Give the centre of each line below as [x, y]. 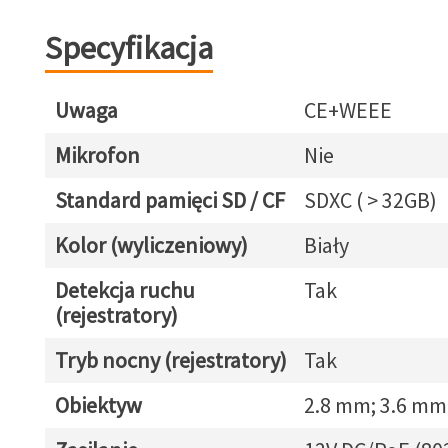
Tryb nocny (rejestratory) [170, 360]
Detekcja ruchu [124, 290]
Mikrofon [97, 155]
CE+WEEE [347, 110]
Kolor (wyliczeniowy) [151, 245]
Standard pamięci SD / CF [169, 200]
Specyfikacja [128, 48]
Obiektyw [98, 405]
